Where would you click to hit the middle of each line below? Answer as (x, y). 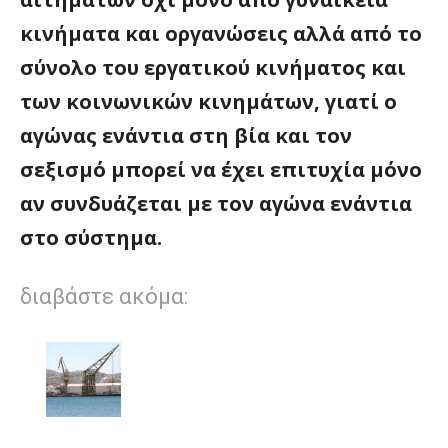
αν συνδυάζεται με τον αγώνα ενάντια (216, 204)
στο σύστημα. (91, 238)
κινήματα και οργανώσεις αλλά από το (221, 34)
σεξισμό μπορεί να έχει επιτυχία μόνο (221, 170)
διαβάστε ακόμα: (104, 297)
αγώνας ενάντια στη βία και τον (186, 136)
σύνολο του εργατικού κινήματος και (213, 68)
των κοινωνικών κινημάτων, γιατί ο (208, 102)
